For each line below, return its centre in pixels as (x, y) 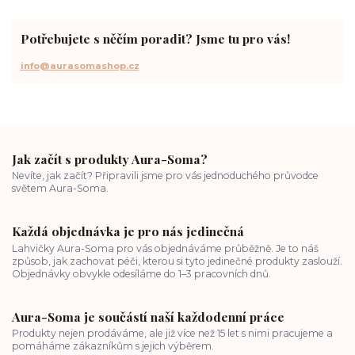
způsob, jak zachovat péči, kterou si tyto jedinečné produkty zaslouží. (177, 261)
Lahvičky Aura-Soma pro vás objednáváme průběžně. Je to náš (165, 248)
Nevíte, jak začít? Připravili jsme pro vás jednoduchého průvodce (165, 176)
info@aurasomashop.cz (80, 66)
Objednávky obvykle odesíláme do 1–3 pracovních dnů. (141, 273)
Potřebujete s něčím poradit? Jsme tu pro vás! (155, 39)
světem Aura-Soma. (60, 189)
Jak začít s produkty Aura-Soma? (110, 158)
